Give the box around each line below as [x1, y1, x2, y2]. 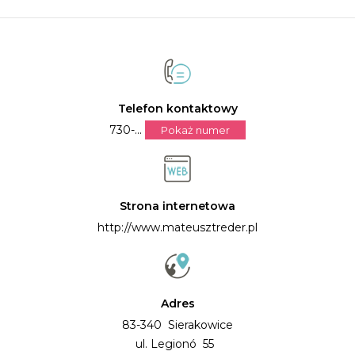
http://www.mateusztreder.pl [97, 219, 258, 235]
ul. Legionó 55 [135, 336, 220, 351]
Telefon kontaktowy [117, 101, 238, 116]
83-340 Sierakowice [122, 317, 233, 332]
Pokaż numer [161, 123, 230, 136]
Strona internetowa [120, 198, 235, 213]
